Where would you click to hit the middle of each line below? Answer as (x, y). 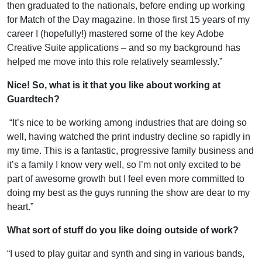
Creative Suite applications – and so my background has (124, 47)
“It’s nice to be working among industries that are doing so (127, 122)
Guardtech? (33, 99)
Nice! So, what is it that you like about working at (114, 85)
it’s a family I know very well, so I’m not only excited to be (124, 164)
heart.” (20, 206)
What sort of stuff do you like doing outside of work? (123, 230)
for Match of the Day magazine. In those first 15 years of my (128, 19)
